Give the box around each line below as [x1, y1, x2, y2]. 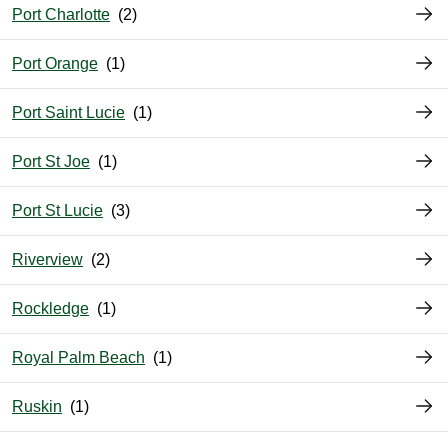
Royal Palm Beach [12, 349, 145, 367]
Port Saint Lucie [12, 104, 125, 122]
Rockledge [12, 300, 89, 318]
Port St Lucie [12, 202, 103, 220]
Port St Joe [12, 153, 90, 171]
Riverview [12, 251, 83, 269]
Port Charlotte [12, 6, 110, 24]
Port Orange [12, 55, 98, 73]
